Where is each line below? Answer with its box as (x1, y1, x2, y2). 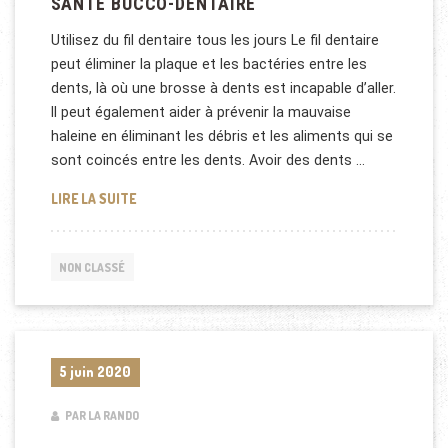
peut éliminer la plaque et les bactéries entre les (50, 56, 367, 73)
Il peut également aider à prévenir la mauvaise (50, 104, 351, 121)
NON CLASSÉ (59, 259, 126, 275)
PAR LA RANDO (62, 407, 139, 423)
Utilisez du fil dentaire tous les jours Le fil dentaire (50, 32, 379, 49)
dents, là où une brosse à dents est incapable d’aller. (50, 80, 396, 97)
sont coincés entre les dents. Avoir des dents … (50, 152, 365, 169)
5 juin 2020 (59, 363, 132, 381)
